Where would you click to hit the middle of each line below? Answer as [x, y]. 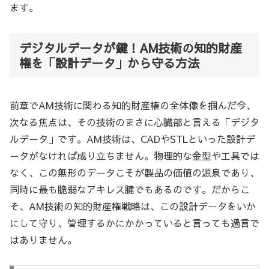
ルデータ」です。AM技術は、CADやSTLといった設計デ [132, 139]
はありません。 [43, 240]
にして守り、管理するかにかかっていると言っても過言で [134, 223]
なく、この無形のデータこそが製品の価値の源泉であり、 [134, 173]
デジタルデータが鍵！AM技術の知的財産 [131, 47]
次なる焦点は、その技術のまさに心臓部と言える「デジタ [134, 122]
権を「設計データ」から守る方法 [109, 62]
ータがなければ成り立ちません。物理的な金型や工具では [134, 156]
